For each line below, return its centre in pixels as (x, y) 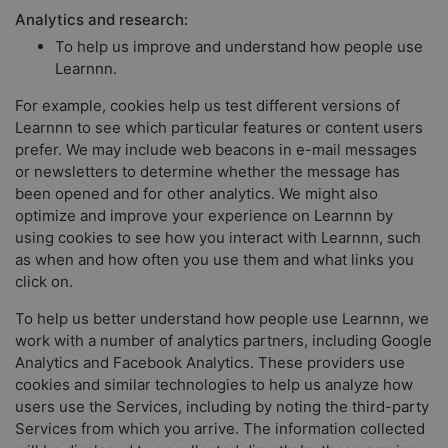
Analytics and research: (101, 19)
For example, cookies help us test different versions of (207, 106)
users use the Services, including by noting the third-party (222, 407)
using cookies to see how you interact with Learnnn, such (218, 238)
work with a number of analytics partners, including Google (223, 341)
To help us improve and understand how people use (239, 47)
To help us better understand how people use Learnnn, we (222, 319)
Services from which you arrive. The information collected (220, 429)
